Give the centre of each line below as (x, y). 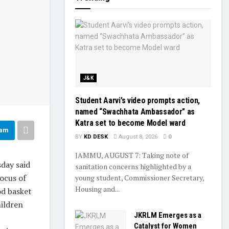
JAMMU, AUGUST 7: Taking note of (132, 155)
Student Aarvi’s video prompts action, (138, 100)
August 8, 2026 (137, 137)
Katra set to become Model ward (130, 123)
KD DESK (96, 137)
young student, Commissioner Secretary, (140, 178)
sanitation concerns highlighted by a (133, 166)
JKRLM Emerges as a (168, 215)
